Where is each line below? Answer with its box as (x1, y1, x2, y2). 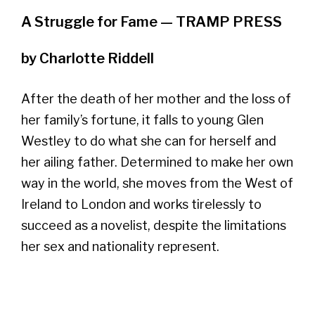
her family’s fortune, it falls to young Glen (21, 112, 264, 127)
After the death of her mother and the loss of (21, 91, 291, 106)
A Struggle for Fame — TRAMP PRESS (21, 13, 282, 30)
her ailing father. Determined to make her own (21, 154, 293, 169)
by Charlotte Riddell (21, 49, 154, 67)
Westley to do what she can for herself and (21, 133, 276, 148)
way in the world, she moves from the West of (21, 175, 293, 191)
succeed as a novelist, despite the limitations (21, 217, 286, 233)
